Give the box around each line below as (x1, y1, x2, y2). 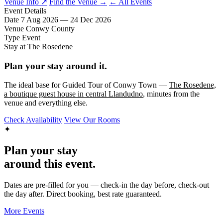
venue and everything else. (4, 99, 88, 108)
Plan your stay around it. (4, 60, 107, 71)
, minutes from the (143, 90, 200, 99)
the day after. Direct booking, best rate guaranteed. (4, 190, 162, 199)
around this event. (4, 157, 96, 171)
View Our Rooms (64, 115, 120, 124)
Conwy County (26, 24, 75, 33)
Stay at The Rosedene (4, 42, 73, 51)
